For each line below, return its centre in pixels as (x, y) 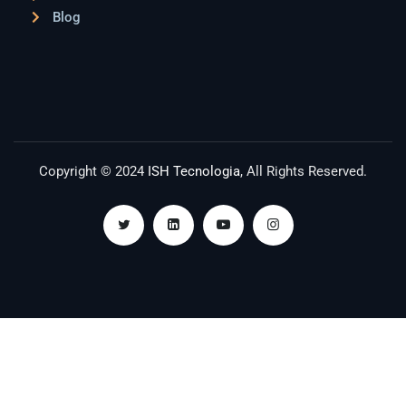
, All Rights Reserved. (304, 172)
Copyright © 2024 (93, 172)
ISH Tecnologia (194, 172)
